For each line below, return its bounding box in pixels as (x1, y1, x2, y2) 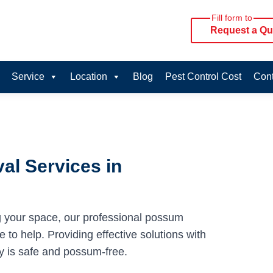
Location (69, 71, 107, 82)
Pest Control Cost (165, 71, 241, 82)
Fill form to (211, 13, 252, 23)
